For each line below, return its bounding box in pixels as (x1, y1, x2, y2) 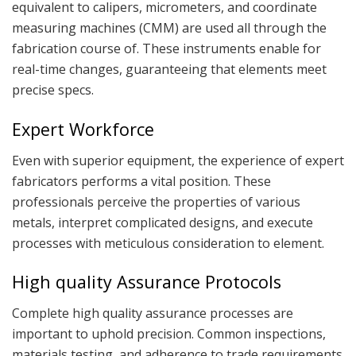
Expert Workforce (12, 117, 154, 141)
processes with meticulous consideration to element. (12, 234, 324, 252)
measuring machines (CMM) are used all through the (12, 19, 327, 37)
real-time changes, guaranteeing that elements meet (12, 60, 327, 79)
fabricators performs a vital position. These (12, 172, 271, 190)
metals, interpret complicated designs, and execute (12, 213, 313, 231)
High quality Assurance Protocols (12, 270, 281, 294)
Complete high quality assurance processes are (12, 304, 293, 323)
